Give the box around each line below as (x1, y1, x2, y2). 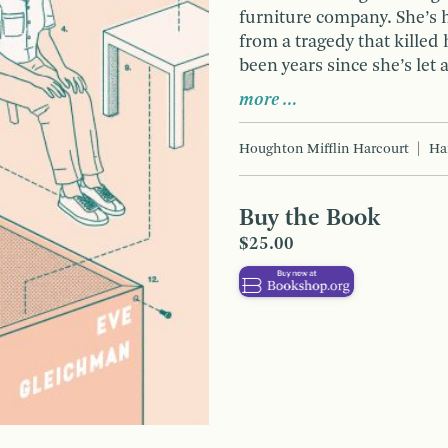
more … (239, 90, 298, 109)
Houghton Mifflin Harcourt (239, 141, 409, 156)
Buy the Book (239, 206, 380, 231)
